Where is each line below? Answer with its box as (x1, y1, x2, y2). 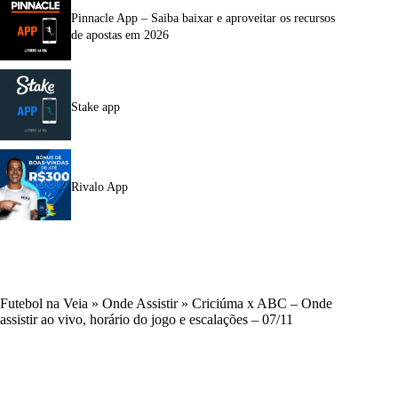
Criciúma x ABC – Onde (192, 295, 332, 311)
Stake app (71, 99, 120, 114)
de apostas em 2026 (71, 28, 169, 43)
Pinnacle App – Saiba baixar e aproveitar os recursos (71, 12, 335, 26)
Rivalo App (71, 179, 128, 194)
